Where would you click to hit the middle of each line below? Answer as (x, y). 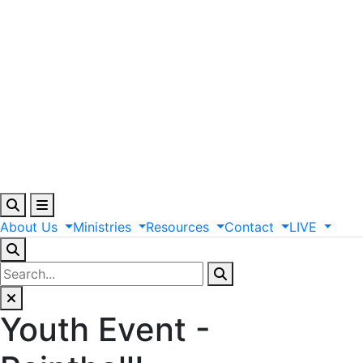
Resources (178, 226)
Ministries (102, 226)
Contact (250, 226)
